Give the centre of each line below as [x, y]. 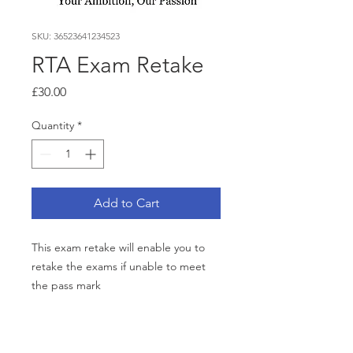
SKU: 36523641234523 [76, 35]
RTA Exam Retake [118, 65]
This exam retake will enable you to [118, 247]
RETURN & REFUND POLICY [110, 334]
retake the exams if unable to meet [119, 266]
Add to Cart [126, 203]
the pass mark [66, 285]
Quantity [53, 125]
